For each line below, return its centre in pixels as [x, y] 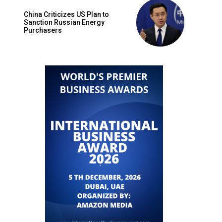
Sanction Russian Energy [64, 23]
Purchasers [43, 30]
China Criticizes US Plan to [66, 15]
